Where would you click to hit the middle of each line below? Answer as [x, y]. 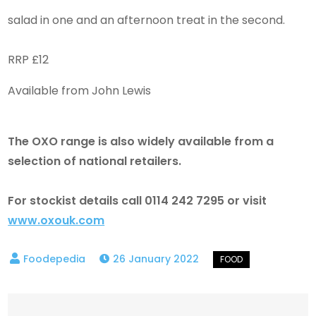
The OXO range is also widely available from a [141, 142]
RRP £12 [29, 60]
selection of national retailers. [95, 162]
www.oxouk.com [56, 221]
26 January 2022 [156, 259]
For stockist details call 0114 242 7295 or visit [138, 201]
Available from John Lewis [80, 91]
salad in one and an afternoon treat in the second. [147, 20]
